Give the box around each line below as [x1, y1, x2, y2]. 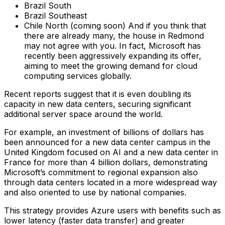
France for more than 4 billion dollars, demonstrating [4, 157, 207, 168]
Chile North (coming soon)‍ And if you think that [24, 21, 206, 31]
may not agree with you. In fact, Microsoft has [24, 41, 201, 51]
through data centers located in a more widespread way [4, 177, 217, 188]
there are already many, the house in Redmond [24, 31, 204, 41]
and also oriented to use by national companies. [4, 187, 186, 198]
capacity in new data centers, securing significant [4, 99, 191, 109]
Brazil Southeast [24, 11, 87, 21]
